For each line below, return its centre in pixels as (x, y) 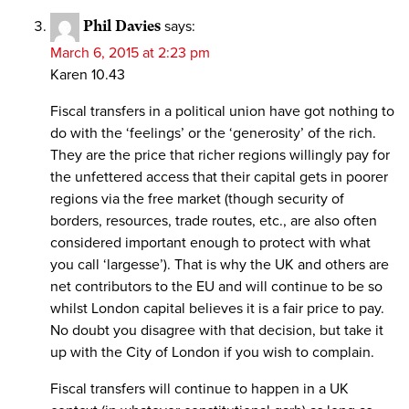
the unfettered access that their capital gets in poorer (219, 178)
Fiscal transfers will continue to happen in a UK (199, 389)
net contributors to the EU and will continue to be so (216, 287)
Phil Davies (122, 26)
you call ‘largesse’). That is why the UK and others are (220, 265)
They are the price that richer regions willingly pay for (220, 156)
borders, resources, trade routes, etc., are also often (214, 221)
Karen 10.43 (88, 75)
